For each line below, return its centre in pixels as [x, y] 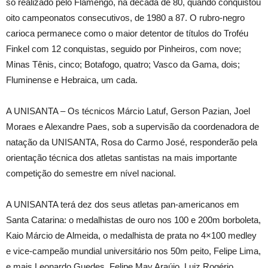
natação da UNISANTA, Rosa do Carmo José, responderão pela [132, 142]
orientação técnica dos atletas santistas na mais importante [121, 158]
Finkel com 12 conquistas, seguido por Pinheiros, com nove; [124, 49]
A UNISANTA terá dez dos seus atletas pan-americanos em [123, 204]
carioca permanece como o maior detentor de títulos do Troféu [127, 33]
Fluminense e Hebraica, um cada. [72, 80]
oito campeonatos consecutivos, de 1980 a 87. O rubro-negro [125, 18]
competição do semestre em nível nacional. [91, 173]
